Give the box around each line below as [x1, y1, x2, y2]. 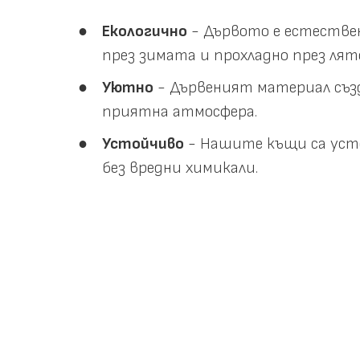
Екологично [102, 21, 188, 41]
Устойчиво [102, 133, 185, 153]
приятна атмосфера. [102, 101, 258, 121]
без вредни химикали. [102, 157, 259, 178]
